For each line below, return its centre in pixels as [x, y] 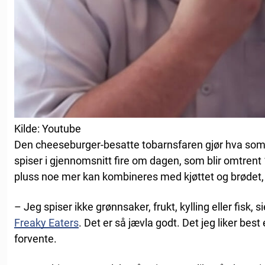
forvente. [35, 239]
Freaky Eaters [46, 223]
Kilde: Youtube [48, 129]
